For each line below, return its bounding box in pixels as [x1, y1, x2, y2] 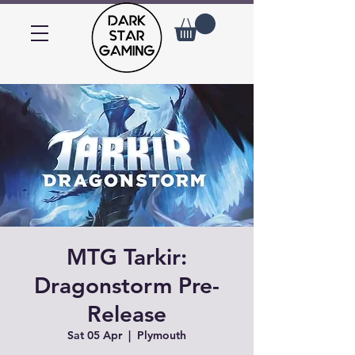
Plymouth [137, 327, 186, 342]
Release [87, 300, 166, 327]
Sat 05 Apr [67, 327, 122, 342]
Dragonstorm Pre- [34, 271, 219, 299]
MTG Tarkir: [67, 242, 187, 270]
